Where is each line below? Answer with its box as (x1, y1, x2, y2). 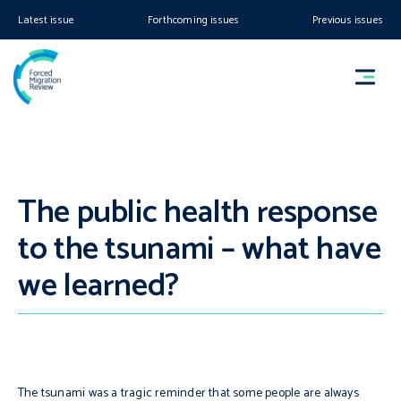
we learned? (18, 260, 180, 312)
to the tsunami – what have (18, 223, 381, 276)
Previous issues (312, 12, 383, 29)
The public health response (18, 186, 378, 239)
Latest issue (18, 12, 75, 29)
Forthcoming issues (148, 12, 240, 29)
